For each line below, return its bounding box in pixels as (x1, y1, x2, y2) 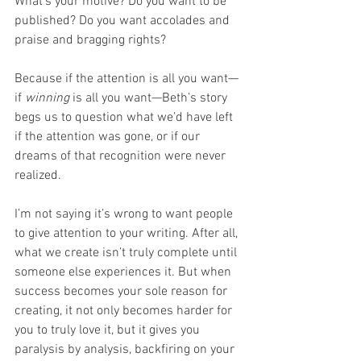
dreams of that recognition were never (15, 147, 229, 164)
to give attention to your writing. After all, (15, 225, 241, 242)
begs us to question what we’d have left (15, 109, 236, 126)
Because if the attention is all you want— (15, 70, 239, 87)
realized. (15, 167, 61, 184)
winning (25, 89, 69, 106)
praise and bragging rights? (15, 31, 166, 48)
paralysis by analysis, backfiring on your (15, 341, 238, 358)
